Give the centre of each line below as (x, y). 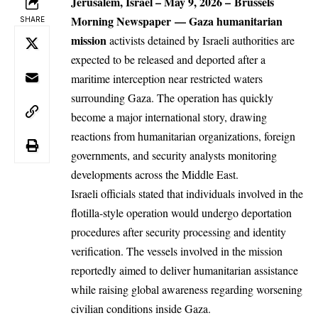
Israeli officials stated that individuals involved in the (187, 193)
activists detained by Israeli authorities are (201, 40)
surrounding (99, 97)
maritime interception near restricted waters (167, 78)
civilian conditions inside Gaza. (141, 308)
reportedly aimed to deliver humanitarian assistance (185, 270)
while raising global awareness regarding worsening (187, 289)
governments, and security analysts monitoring (174, 155)
